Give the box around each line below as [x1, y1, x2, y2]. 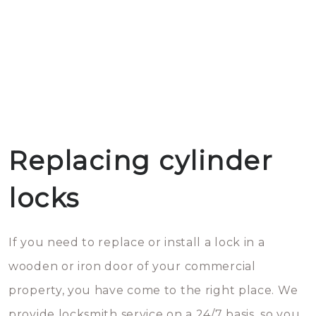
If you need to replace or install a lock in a [8, 236, 265, 249]
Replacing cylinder [8, 145, 272, 176]
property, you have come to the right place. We [8, 284, 298, 297]
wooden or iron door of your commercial [8, 260, 256, 273]
